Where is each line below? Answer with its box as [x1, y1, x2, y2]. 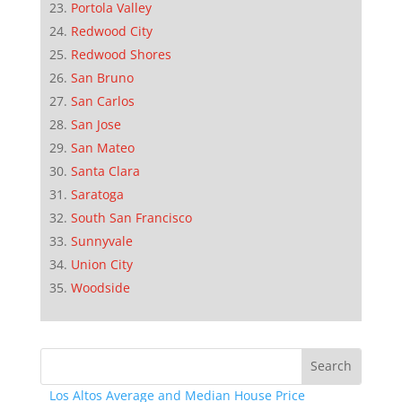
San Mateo [70, 138, 135, 156]
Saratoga [70, 185, 124, 203]
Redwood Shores [70, 45, 171, 63]
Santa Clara [70, 162, 140, 179]
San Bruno [70, 68, 134, 86]
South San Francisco [70, 208, 192, 226]
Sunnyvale [70, 232, 133, 249]
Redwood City [70, 22, 153, 39]
